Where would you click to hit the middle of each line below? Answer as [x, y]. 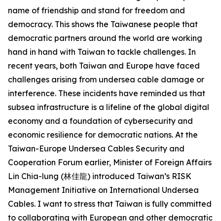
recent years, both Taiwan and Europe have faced [104, 66]
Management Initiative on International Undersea [103, 190]
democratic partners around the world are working [105, 38]
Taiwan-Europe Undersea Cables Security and [96, 148]
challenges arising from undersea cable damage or [106, 79]
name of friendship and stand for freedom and [96, 10]
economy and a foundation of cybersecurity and [100, 121]
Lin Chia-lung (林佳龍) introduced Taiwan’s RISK [100, 176]
